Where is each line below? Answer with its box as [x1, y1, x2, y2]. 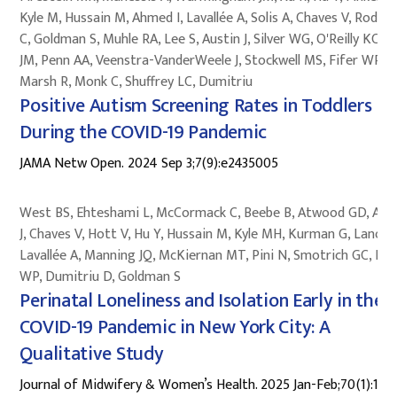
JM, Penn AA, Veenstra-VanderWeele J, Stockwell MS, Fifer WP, [19, 48, 385, 73]
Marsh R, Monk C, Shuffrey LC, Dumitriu [19, 69, 253, 94]
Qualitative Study [19, 337, 164, 370]
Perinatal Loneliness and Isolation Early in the [19, 284, 384, 317]
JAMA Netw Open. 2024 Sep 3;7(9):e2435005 [19, 151, 279, 175]
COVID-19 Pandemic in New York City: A [19, 310, 331, 344]
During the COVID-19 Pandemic [19, 115, 268, 149]
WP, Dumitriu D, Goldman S [19, 264, 182, 289]
